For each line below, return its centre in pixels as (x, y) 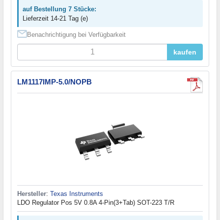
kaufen (185, 52)
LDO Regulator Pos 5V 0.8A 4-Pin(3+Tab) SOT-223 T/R (96, 202)
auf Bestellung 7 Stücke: (59, 9)
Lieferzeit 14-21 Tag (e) (55, 18)
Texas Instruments (77, 193)
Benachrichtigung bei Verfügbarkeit (76, 34)
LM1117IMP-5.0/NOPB (55, 82)
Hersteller (32, 193)
